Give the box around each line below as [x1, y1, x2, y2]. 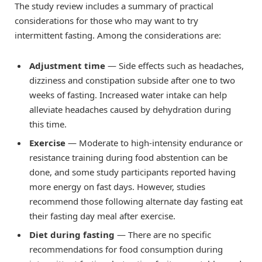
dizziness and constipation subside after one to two [29, 74, 235, 87]
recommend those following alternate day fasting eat [29, 195, 243, 207]
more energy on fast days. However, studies [29, 180, 205, 192]
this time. [29, 118, 67, 130]
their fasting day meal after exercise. [29, 209, 175, 222]
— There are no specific [117, 228, 211, 240]
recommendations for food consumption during [29, 243, 223, 255]
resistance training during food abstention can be [29, 151, 227, 163]
